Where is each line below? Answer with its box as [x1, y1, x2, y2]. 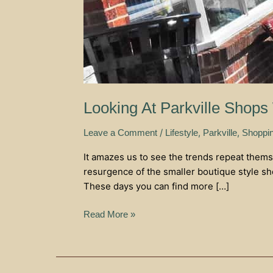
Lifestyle [165, 127, 198, 138]
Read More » [83, 209, 135, 219]
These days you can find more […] [83, 180, 229, 192]
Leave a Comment [83, 127, 157, 138]
